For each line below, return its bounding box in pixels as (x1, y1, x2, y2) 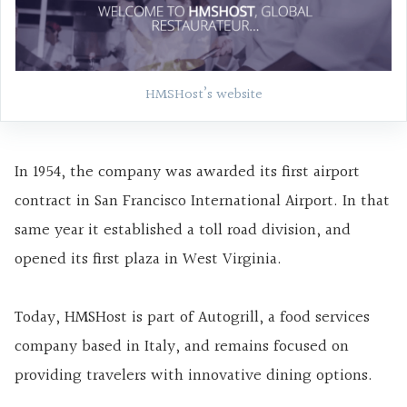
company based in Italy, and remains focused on (15, 333, 349, 361)
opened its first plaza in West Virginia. (15, 246, 282, 273)
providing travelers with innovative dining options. (15, 362, 372, 390)
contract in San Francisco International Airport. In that (15, 188, 390, 215)
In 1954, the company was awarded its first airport (15, 159, 360, 186)
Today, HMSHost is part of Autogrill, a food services (15, 304, 370, 332)
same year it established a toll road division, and (15, 217, 351, 244)
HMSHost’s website (144, 84, 263, 107)
